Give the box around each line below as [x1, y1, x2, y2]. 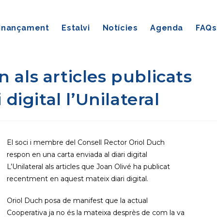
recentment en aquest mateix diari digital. [6, 174, 148, 183]
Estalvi [62, 23, 90, 32]
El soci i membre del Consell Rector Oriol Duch [6, 138, 165, 147]
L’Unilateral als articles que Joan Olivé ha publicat [6, 162, 170, 171]
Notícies [102, 23, 138, 32]
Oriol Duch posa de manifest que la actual [6, 196, 148, 205]
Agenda [150, 23, 183, 32]
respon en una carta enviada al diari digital [6, 150, 147, 159]
